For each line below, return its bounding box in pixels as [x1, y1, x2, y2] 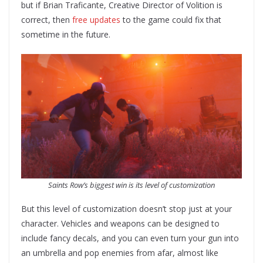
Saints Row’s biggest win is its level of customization [48, 179, 215, 190]
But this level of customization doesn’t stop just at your [21, 203, 232, 214]
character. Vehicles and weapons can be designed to [21, 217, 220, 229]
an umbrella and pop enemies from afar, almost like [21, 247, 218, 258]
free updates [72, 14, 120, 26]
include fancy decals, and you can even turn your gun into [21, 232, 239, 244]
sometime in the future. [21, 29, 110, 41]
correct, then [21, 14, 72, 26]
